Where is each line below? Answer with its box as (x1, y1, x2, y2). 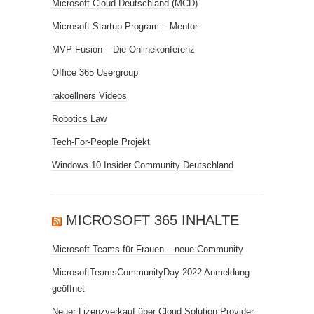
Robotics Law (52, 114, 107, 124)
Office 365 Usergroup (52, 67, 138, 78)
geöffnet (52, 283, 85, 294)
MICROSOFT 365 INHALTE (66, 212, 239, 228)
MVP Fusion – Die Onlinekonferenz (52, 44, 195, 55)
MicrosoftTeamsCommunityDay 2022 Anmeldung (52, 267, 250, 278)
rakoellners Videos (52, 90, 127, 101)
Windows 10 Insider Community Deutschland (52, 160, 233, 170)
